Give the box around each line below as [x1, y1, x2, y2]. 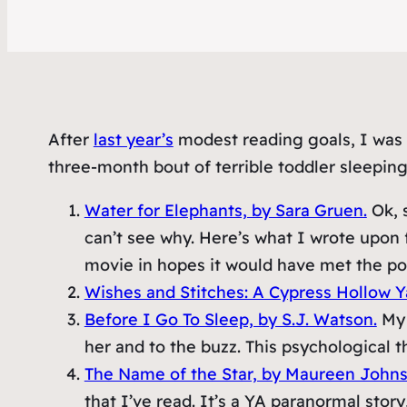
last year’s [93, 129, 174, 151]
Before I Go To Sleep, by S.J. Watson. [84, 309, 377, 331]
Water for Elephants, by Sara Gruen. [84, 200, 367, 222]
